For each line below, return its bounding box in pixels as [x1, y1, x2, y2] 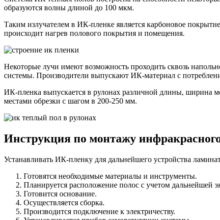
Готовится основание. [24, 190, 97, 198]
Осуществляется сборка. [24, 198, 105, 207]
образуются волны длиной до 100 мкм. [4, 3, 134, 12]
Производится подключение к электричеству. [24, 207, 175, 216]
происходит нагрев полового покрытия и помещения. [4, 29, 185, 38]
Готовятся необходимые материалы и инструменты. [24, 172, 197, 181]
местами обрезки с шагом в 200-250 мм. [4, 97, 137, 106]
